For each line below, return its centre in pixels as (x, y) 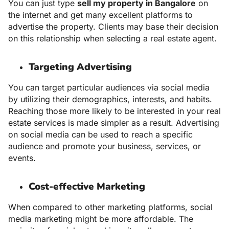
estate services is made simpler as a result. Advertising (114, 123)
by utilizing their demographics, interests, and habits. (110, 99)
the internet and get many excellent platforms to (100, 15)
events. (22, 158)
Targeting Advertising (80, 67)
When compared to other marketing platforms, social (110, 207)
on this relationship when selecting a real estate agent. (112, 39)
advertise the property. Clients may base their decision (113, 27)
